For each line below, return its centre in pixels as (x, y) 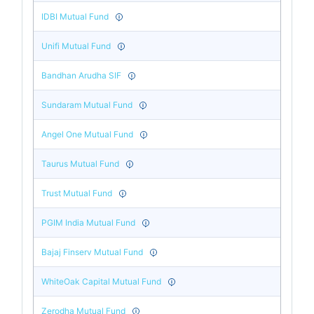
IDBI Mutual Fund (75, 16)
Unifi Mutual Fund (76, 46)
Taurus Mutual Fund (81, 163)
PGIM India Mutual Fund (89, 222)
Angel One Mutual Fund (88, 134)
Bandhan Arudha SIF (82, 75)
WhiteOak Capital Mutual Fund (102, 281)
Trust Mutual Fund (77, 193)
